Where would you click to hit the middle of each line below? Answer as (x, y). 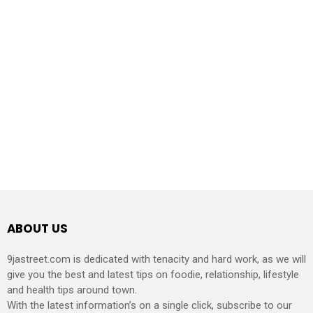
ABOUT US (37, 229)
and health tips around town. (72, 290)
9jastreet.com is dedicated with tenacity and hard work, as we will (156, 259)
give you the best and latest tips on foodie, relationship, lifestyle (153, 274)
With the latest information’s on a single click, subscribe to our (150, 305)
